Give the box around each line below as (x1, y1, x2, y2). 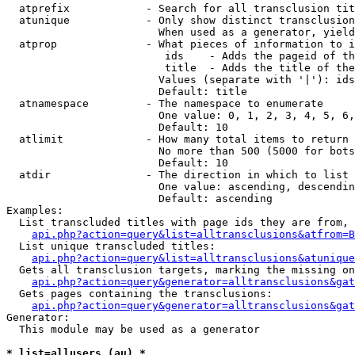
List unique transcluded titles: (6, 240, 216, 252)
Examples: (6, 204, 63, 216)
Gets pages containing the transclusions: (6, 288, 273, 300)
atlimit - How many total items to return (6, 133, 349, 145)
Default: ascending (6, 193, 273, 204)
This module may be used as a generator (6, 323, 260, 335)
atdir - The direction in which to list (6, 169, 349, 181)
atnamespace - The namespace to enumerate (6, 97, 323, 109)
